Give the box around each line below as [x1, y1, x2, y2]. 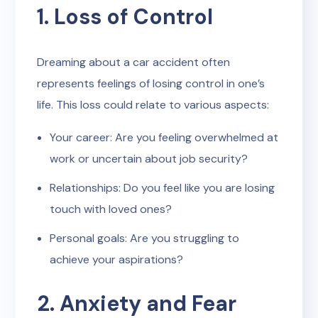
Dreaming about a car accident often [37, 55, 231, 70]
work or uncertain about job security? [50, 151, 248, 166]
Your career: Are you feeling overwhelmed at [50, 130, 278, 145]
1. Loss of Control [37, 3, 214, 31]
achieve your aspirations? [50, 252, 183, 267]
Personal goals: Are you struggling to [50, 231, 239, 246]
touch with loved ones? [50, 202, 172, 216]
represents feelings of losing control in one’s [37, 76, 265, 91]
